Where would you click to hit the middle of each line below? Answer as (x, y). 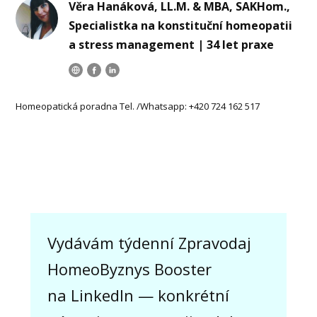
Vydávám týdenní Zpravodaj (149, 242)
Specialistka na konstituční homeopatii (181, 25)
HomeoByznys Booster (129, 269)
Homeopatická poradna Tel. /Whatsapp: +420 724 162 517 (138, 106)
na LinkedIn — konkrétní (138, 295)
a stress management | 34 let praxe (172, 44)
